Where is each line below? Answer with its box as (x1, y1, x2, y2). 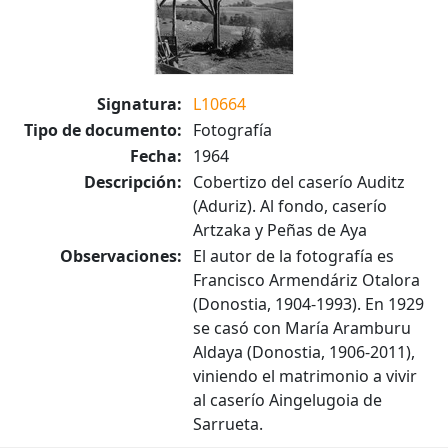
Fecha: (130, 145, 182, 167)
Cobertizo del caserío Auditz (193, 171, 405, 193)
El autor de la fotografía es (193, 245, 394, 267)
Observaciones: (60, 245, 182, 267)
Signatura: (97, 93, 182, 115)
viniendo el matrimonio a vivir (193, 365, 417, 387)
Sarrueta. (193, 413, 263, 435)
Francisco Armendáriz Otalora (193, 269, 420, 291)
